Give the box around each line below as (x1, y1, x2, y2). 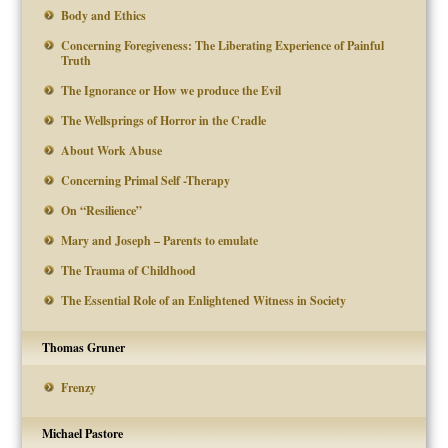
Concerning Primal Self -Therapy (61, 172, 231, 190)
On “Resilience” (61, 202, 143, 220)
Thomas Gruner (42, 338, 126, 356)
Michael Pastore (42, 425, 124, 443)
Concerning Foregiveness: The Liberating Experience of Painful (61, 37, 385, 55)
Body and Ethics (61, 7, 147, 25)
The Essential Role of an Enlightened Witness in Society (61, 292, 347, 310)
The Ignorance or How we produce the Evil (61, 82, 282, 100)
